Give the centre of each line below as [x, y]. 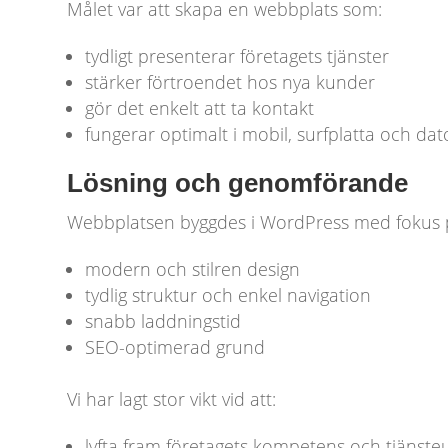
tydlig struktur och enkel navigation [228, 295]
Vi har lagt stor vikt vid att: [172, 399]
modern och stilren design [193, 269]
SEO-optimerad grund [175, 347]
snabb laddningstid [163, 321]
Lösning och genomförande [238, 183]
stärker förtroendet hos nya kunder [230, 82]
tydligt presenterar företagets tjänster [237, 56]
